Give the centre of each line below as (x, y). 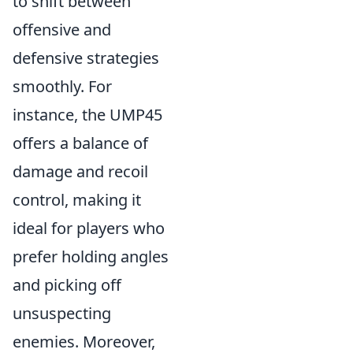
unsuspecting (62, 313)
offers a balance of (80, 143)
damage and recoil (80, 171)
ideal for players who (89, 228)
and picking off (67, 285)
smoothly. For (62, 86)
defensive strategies (86, 58)
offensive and (62, 30)
